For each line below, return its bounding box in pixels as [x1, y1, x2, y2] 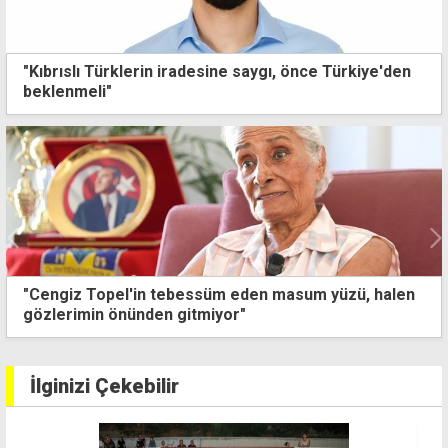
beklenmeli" [23, 82, 112, 102]
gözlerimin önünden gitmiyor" [23, 305, 246, 325]
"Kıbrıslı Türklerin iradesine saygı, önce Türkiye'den [23, 62, 411, 82]
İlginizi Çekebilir [30, 373, 179, 398]
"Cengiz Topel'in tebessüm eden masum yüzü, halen [23, 285, 415, 305]
